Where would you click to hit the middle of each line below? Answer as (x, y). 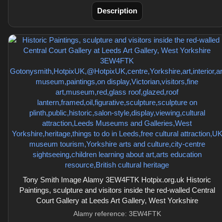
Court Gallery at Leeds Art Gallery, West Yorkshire (117, 200)
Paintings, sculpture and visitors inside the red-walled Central (117, 190)
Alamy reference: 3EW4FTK (117, 214)
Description (117, 11)
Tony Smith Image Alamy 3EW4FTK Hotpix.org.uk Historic (117, 180)
